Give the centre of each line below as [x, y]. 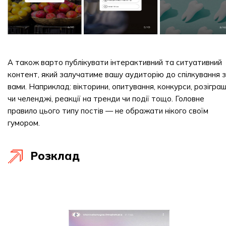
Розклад [55, 156]
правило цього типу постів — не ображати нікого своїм [108, 111]
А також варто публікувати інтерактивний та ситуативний [115, 62]
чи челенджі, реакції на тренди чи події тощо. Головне [106, 99]
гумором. [24, 123]
